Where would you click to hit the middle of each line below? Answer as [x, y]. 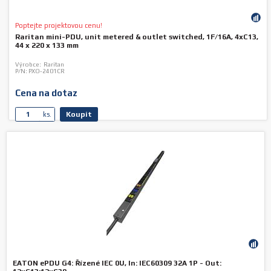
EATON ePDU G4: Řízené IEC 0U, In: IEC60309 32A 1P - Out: [117, 263]
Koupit [79, 114]
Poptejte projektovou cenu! [60, 25]
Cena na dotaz [47, 93]
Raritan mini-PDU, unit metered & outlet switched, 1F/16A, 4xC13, [137, 37]
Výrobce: [28, 64]
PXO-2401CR [46, 71]
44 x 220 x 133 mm [47, 45]
